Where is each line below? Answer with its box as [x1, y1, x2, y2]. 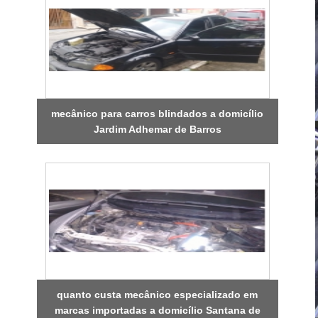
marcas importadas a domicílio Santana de [54, 304, 261, 316]
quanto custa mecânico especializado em [57, 288, 258, 300]
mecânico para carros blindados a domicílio [51, 107, 264, 119]
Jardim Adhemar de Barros [93, 123, 221, 135]
